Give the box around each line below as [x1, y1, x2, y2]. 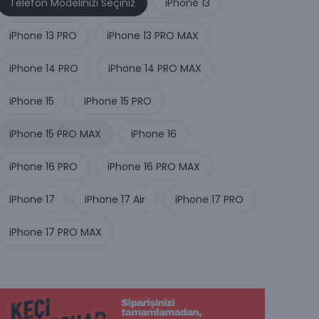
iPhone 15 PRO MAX [9, 126, 101, 141]
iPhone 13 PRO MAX [107, 28, 199, 43]
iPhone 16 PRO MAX [108, 159, 200, 174]
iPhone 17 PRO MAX [9, 224, 102, 239]
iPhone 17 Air [85, 192, 145, 206]
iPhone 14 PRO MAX [108, 61, 202, 75]
